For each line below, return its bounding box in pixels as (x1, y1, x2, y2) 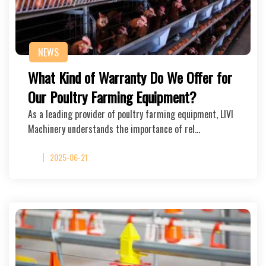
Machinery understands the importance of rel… (28, 122, 200, 136)
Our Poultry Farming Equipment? (28, 86, 197, 107)
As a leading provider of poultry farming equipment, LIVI (28, 107, 233, 121)
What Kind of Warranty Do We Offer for (28, 66, 232, 88)
